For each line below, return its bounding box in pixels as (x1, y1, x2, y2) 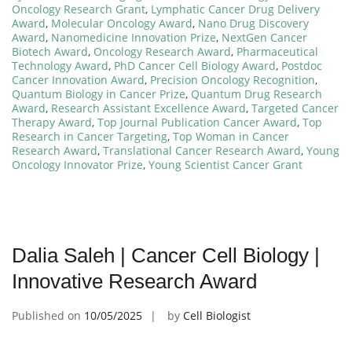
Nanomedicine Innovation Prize (51, 29, 216, 45)
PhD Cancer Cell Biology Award (114, 57, 276, 73)
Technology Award (12, 57, 108, 73)
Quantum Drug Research (191, 86, 322, 101)
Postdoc (281, 57, 322, 73)
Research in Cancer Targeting (12, 128, 167, 144)
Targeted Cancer (251, 100, 339, 115)
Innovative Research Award (12, 269, 257, 293)
